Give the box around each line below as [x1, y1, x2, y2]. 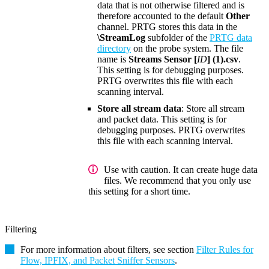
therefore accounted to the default [97, 11, 226, 22]
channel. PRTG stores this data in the [97, 22, 237, 32]
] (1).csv [207, 54, 238, 65]
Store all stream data [97, 103, 181, 114]
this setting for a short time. [88, 186, 190, 197]
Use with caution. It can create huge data [104, 165, 258, 175]
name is [97, 54, 128, 65]
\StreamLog [97, 32, 145, 43]
